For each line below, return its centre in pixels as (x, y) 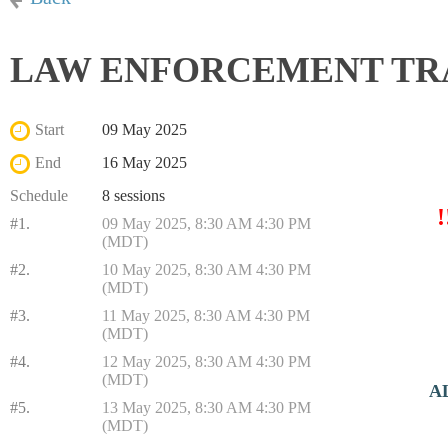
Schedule (39, 195)
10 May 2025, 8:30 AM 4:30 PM (206, 269)
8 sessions (133, 195)
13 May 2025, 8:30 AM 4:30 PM (206, 407)
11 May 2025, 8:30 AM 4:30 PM (206, 315)
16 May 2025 (144, 162)
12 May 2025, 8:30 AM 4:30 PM (206, 361)
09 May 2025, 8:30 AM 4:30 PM (206, 223)
